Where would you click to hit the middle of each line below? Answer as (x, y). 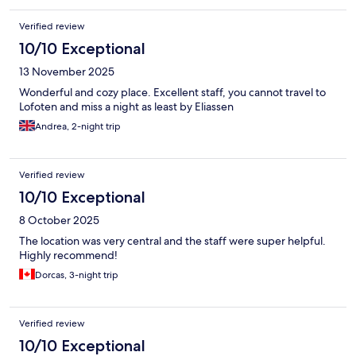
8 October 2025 (59, 221)
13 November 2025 (67, 72)
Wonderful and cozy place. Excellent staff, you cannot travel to (172, 93)
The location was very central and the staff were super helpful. (172, 241)
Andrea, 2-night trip (78, 127)
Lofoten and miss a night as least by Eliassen (126, 107)
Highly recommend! (68, 255)
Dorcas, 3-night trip (77, 275)
